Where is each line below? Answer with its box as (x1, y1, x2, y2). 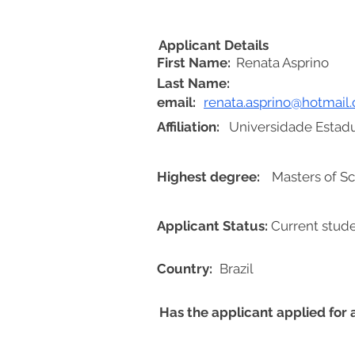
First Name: (157, 55, 231, 71)
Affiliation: (157, 119, 219, 135)
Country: (157, 261, 212, 277)
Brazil (219, 261, 254, 277)
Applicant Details (158, 37, 269, 53)
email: (157, 94, 196, 110)
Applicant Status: (157, 218, 268, 234)
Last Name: (157, 75, 230, 91)
